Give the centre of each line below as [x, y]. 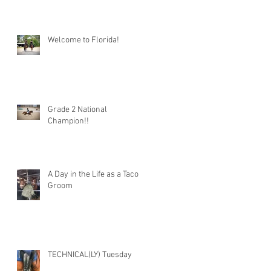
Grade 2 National [77, 109]
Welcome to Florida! [83, 40]
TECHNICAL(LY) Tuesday [90, 255]
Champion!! [68, 121]
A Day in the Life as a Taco [93, 174]
